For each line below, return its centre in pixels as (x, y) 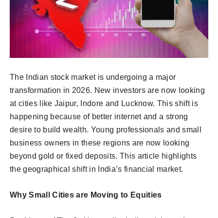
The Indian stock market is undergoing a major (93, 77)
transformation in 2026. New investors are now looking (107, 91)
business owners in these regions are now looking (100, 143)
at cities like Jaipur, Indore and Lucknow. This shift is (104, 104)
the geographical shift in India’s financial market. (97, 169)
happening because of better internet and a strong (99, 117)
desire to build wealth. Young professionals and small (106, 130)
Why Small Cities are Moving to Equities (86, 195)
